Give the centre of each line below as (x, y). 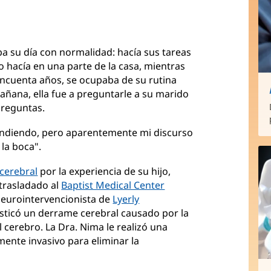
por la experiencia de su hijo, (104, 171)
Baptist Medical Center (113, 185)
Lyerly (126, 199)
